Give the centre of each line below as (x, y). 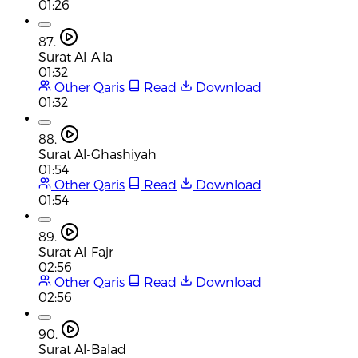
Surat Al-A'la (76, 56)
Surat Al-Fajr (76, 251)
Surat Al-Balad (82, 348)
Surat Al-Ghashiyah (97, 153)
